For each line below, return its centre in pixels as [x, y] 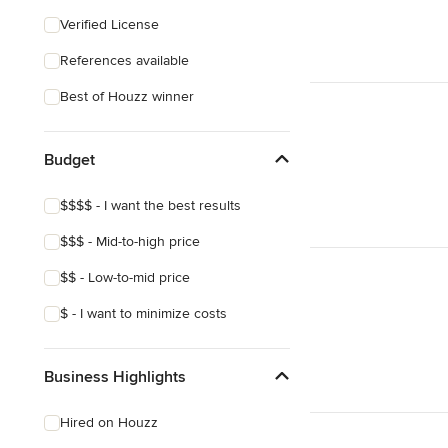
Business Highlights [115, 376]
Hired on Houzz [109, 422]
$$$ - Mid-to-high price [130, 241]
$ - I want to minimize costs [143, 313]
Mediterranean [105, 73]
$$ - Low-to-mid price [125, 277]
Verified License [109, 24]
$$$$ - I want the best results [150, 205]
